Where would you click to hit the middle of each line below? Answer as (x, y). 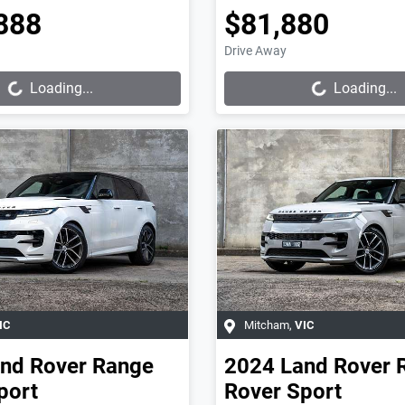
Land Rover (335, 366)
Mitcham (266, 325)
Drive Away (255, 51)
